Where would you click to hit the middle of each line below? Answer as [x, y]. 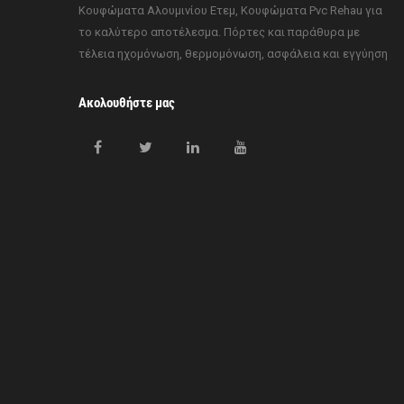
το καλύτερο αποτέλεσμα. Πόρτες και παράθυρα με [219, 32]
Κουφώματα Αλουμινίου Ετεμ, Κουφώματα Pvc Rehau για [230, 10]
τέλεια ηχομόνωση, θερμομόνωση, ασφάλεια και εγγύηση [233, 53]
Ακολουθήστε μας [127, 102]
